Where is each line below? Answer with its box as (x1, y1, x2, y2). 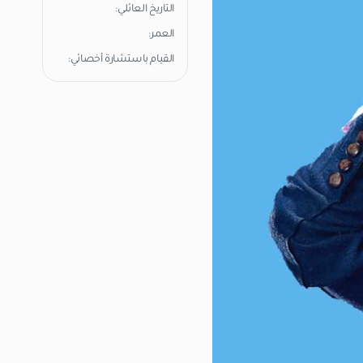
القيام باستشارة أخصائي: (68, 54, 174, 66)
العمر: (148, 29, 174, 41)
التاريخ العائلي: (115, 4, 174, 15)
